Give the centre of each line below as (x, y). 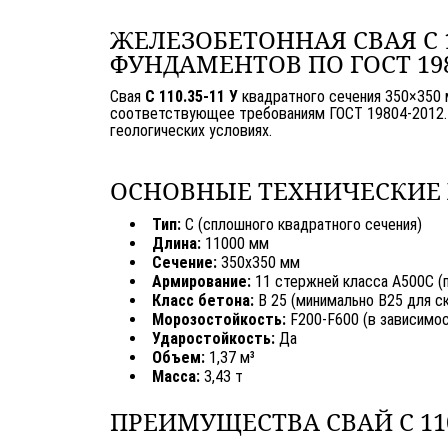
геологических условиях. (191, 130)
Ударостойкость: (213, 338)
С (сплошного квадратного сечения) (301, 224)
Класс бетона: (203, 300)
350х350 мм (258, 262)
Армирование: (201, 281)
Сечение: (184, 262)
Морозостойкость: (219, 319)
